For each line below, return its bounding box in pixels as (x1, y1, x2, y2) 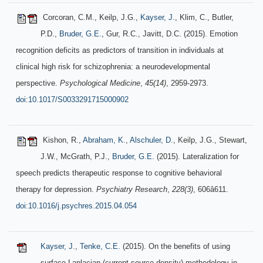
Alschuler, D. (130, 136, 173, 144)
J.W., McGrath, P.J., (41, 152, 112, 161)
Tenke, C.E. (80, 242, 120, 251)
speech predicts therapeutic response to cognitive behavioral (16, 168, 222, 177)
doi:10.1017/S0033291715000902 (16, 95, 129, 104)
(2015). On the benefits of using (120, 242, 230, 251)
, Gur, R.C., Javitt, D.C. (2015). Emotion (102, 29, 238, 38)
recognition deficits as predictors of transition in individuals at (16, 46, 224, 55)
